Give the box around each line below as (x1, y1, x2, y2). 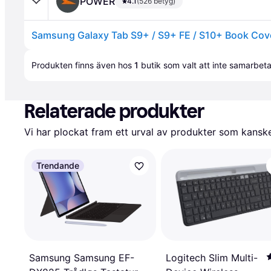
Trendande (36, 160, 79, 171)
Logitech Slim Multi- (166, 252, 258, 264)
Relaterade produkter (24, 100, 204, 123)
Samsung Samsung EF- (29, 252, 134, 264)
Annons (27, 50, 56, 60)
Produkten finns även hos (31, 60, 134, 70)
